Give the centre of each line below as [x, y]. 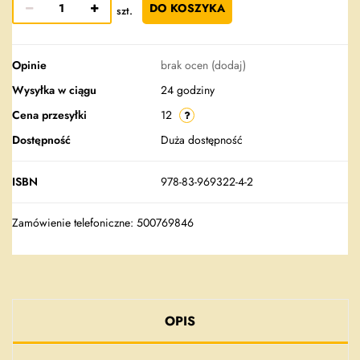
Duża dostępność [203, 140]
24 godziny [188, 90]
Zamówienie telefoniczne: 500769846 [103, 223]
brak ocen [186, 65]
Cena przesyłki [49, 115]
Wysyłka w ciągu [54, 90]
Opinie [29, 65]
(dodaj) [229, 65]
